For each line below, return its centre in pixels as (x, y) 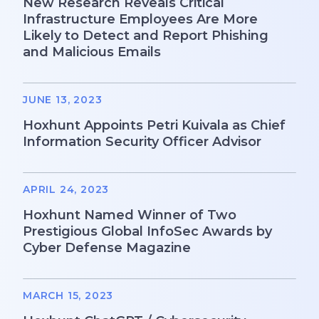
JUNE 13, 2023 (63, 99)
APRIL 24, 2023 (66, 189)
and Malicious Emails (92, 52)
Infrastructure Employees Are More (140, 19)
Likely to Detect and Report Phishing (146, 35)
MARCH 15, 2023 (68, 295)
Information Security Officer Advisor (142, 141)
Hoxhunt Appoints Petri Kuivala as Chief (154, 125)
